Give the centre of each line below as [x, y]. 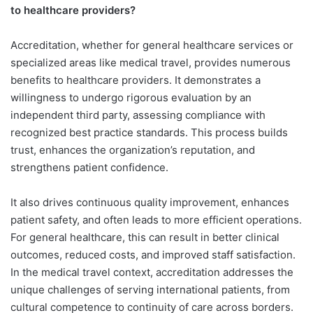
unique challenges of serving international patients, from [150, 289]
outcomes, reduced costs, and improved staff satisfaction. [153, 254]
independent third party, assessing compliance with [138, 115]
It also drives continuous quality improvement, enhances [150, 202]
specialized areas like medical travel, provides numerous [151, 62]
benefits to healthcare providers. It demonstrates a [136, 80]
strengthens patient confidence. [89, 167]
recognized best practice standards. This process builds [149, 132]
